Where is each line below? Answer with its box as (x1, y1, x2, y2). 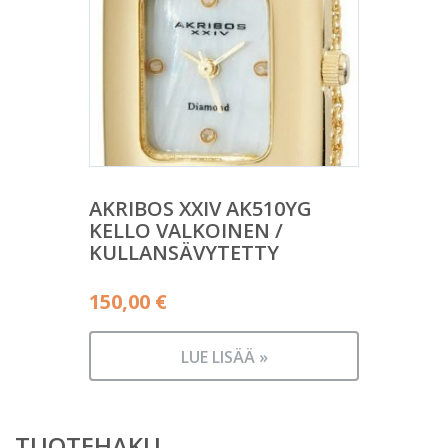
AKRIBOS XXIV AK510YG (89, 194, 312, 222)
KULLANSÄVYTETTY (89, 238, 279, 266)
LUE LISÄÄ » (180, 345, 268, 368)
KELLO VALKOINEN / (89, 216, 283, 244)
